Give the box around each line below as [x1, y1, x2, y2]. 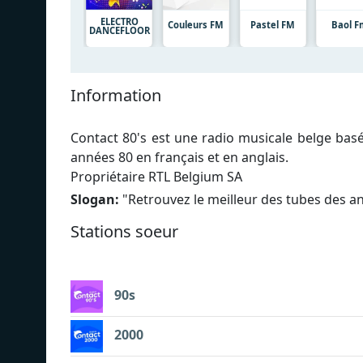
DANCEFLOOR [88, 23, 150, 36]
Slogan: [70, 190, 119, 208]
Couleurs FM [168, 18, 224, 31]
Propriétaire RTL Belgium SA [70, 167, 242, 186]
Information [70, 83, 161, 106]
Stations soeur [70, 220, 178, 242]
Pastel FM [250, 18, 296, 31]
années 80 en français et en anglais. [70, 147, 288, 166]
